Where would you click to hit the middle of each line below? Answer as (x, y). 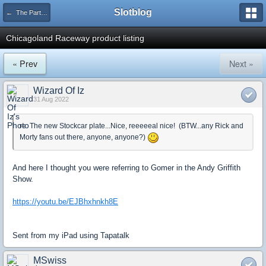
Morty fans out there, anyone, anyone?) (83, 137)
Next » (241, 64)
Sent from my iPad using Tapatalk (71, 235)
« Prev (25, 64)
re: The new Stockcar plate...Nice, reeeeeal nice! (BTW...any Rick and (132, 126)
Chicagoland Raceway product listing (75, 38)
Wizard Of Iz (59, 91)
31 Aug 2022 (51, 99)
